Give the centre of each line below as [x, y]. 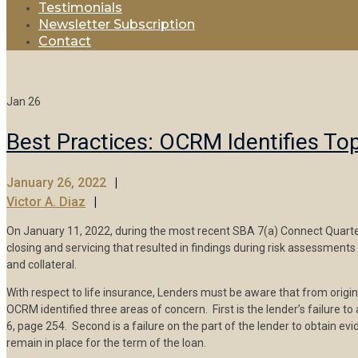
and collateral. [42, 265]
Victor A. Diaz [46, 202]
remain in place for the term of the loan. [106, 343]
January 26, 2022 [56, 183]
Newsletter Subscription [117, 24]
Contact [65, 41]
